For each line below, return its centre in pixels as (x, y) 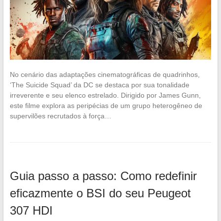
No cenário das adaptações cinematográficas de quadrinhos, (105, 74)
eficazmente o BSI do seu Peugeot (100, 193)
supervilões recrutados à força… (60, 116)
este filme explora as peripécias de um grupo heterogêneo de (106, 105)
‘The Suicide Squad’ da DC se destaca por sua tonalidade (99, 85)
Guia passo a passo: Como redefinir (103, 176)
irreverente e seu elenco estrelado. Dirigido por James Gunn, (105, 95)
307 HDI (31, 210)
